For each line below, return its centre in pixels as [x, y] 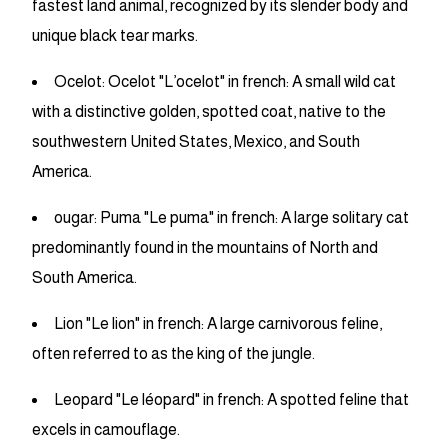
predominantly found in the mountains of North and [205, 248]
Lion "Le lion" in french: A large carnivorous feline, [218, 324]
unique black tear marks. [115, 36]
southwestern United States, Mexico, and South [196, 142]
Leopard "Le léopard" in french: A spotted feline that [231, 400]
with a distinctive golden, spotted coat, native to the [209, 112]
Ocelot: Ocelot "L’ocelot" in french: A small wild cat [225, 82]
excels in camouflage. [106, 430]
